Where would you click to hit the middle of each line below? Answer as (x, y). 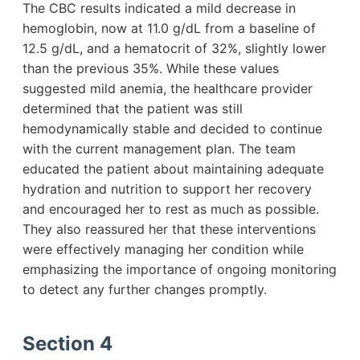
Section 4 (67, 344)
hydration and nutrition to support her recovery (167, 189)
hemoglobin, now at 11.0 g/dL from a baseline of (169, 29)
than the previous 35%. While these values (151, 69)
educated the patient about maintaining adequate (173, 169)
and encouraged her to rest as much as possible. (171, 209)
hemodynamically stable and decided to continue (172, 129)
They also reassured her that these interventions (169, 229)
